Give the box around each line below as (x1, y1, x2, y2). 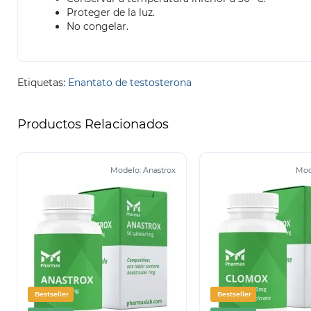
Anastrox (142, 165, 176, 176)
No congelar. (67, 20, 128, 33)
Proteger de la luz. (67, 6, 155, 19)
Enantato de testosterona (68, 76, 192, 90)
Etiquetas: (17, 76, 68, 90)
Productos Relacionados (17, 117, 169, 133)
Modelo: (110, 165, 143, 176)
